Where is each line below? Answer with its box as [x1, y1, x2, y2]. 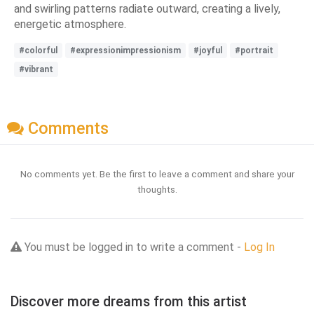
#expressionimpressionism [70, 45, 181, 55]
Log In [244, 240, 275, 254]
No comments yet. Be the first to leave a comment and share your [20, 168, 294, 180]
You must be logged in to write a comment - [22, 240, 244, 254]
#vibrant [19, 64, 53, 74]
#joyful [193, 45, 222, 55]
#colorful [19, 45, 57, 55]
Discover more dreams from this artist [11, 294, 247, 310]
